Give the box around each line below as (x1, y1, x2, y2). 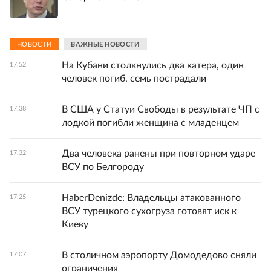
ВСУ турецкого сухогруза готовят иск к (62, 206, 237, 216)
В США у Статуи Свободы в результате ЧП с (62, 105, 260, 114)
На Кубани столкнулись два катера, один (62, 60, 244, 70)
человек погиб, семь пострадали (62, 74, 206, 83)
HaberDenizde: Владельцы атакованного (62, 193, 241, 203)
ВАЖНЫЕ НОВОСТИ (71, 41, 140, 48)
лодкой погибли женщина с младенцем (62, 118, 239, 128)
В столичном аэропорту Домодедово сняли (62, 250, 256, 260)
